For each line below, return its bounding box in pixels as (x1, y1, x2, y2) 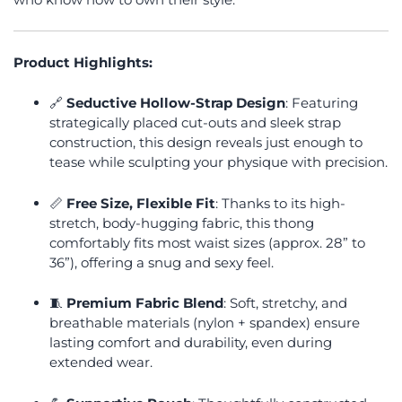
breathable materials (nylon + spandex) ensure (49, 314, 360, 331)
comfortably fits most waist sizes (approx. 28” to (49, 233, 365, 251)
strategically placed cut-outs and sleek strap (49, 114, 341, 131)
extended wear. (49, 354, 153, 371)
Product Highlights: (13, 53, 153, 71)
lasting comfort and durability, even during (49, 334, 332, 351)
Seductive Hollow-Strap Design (66, 94, 285, 111)
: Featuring (285, 94, 358, 111)
